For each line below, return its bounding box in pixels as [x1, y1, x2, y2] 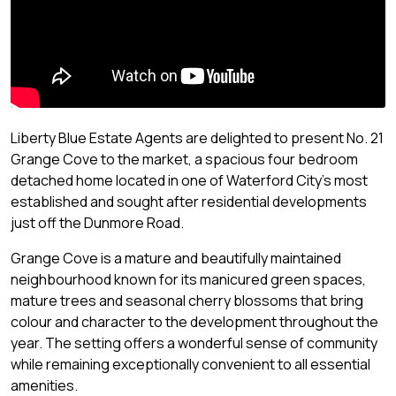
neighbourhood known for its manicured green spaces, [11, 270, 366, 290]
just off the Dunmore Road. [11, 213, 184, 233]
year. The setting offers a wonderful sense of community [11, 333, 377, 354]
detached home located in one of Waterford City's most [11, 171, 368, 191]
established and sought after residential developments [11, 192, 367, 212]
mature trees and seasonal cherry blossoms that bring [11, 291, 363, 311]
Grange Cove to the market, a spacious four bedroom [11, 149, 358, 170]
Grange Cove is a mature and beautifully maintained [11, 248, 341, 269]
